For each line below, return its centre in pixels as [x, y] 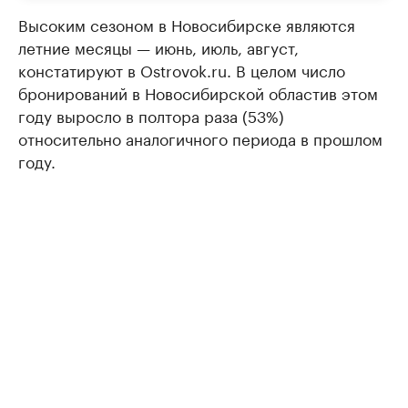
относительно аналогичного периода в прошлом [200, 138]
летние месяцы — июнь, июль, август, [158, 46]
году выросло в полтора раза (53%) [151, 115]
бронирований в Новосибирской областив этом [198, 92]
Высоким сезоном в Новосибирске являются [187, 24]
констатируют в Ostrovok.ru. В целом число [182, 69]
